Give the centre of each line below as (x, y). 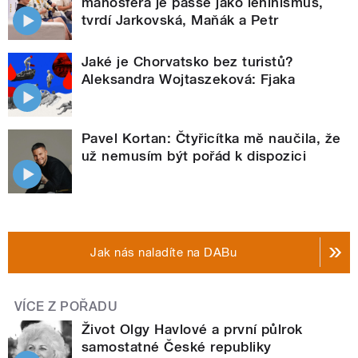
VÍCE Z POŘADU (66, 306)
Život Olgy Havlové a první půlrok (192, 329)
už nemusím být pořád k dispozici (194, 155)
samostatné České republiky (177, 346)
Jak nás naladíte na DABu (164, 252)
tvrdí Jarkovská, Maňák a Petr (180, 20)
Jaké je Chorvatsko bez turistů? (188, 61)
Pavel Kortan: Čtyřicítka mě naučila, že (211, 138)
